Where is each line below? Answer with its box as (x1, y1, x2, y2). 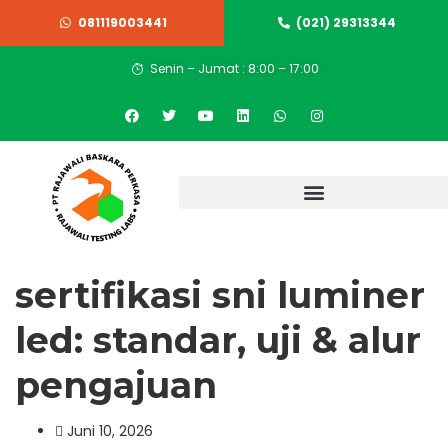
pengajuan (15, 363, 217, 408)
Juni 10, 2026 (63, 421, 153, 442)
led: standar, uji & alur (15, 318, 421, 363)
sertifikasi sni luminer (15, 273, 425, 318)
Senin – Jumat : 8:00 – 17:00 (149, 60, 319, 77)
